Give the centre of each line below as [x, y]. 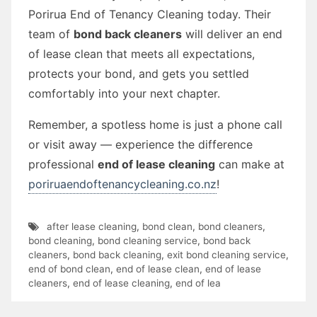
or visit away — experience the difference [140, 144]
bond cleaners [230, 226]
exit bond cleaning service [226, 254]
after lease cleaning [91, 226]
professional [63, 164]
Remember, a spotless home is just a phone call [155, 124]
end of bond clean [69, 269]
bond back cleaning [117, 254]
